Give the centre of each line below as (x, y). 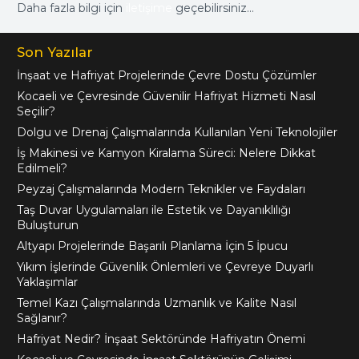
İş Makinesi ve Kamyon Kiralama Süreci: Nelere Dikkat (166, 153)
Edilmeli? (42, 168)
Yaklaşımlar (47, 282)
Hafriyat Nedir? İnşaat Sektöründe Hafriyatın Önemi (161, 339)
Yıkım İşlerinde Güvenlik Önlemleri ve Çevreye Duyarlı (165, 266)
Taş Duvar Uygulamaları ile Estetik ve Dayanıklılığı (154, 210)
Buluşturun (48, 225)
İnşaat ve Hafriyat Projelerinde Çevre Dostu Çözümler (167, 75)
